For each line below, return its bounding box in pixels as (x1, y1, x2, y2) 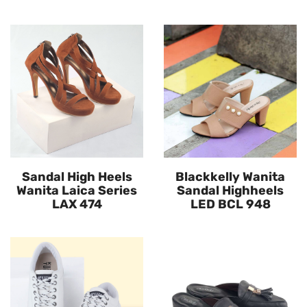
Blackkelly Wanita (175, 169, 285, 185)
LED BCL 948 (190, 197, 271, 212)
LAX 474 (51, 197, 102, 212)
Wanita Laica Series (16, 183, 137, 199)
